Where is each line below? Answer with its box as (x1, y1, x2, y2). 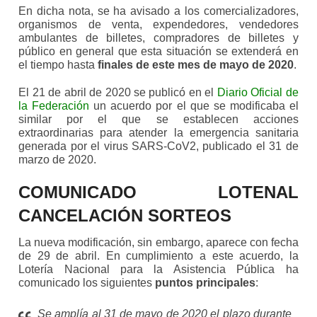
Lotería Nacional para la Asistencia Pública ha (18, 263, 299, 276)
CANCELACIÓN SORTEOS (18, 206, 232, 226)
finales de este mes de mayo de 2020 (95, 59, 294, 71)
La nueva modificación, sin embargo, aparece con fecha (18, 236, 299, 249)
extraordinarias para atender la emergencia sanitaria (18, 127, 299, 139)
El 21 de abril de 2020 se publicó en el (18, 86, 217, 99)
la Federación (18, 100, 90, 113)
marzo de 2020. (18, 154, 97, 166)
